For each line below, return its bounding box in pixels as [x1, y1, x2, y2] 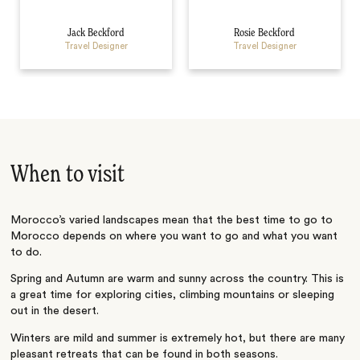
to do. [10, 247, 43, 259]
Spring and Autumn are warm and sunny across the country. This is [10, 273, 345, 285]
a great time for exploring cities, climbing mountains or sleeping [10, 289, 335, 301]
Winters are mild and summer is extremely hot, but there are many [10, 332, 346, 344]
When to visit [10, 163, 125, 188]
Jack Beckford [67, 27, 125, 39]
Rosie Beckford [234, 27, 295, 39]
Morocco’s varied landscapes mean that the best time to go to [10, 215, 333, 227]
